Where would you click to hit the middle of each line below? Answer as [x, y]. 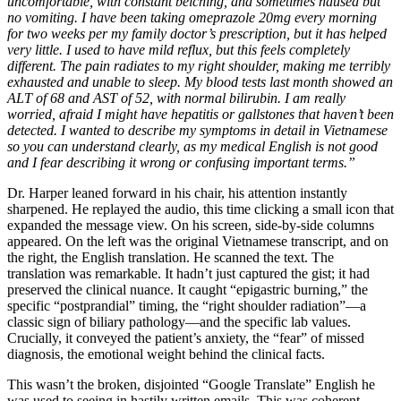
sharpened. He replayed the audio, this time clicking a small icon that [200, 209]
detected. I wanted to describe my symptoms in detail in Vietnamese [197, 130]
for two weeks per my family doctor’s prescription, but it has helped [197, 33]
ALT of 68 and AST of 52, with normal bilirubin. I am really [176, 98]
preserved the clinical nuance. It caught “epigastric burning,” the [188, 289]
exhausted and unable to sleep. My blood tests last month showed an [200, 81]
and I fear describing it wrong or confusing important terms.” [181, 162]
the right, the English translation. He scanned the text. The [171, 257]
